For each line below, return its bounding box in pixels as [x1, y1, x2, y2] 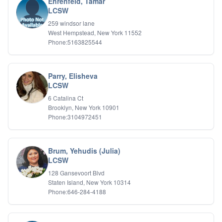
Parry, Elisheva [48, 71, 98, 81]
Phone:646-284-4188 [48, 187, 106, 196]
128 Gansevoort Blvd [48, 168, 105, 177]
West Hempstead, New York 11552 [48, 28, 142, 37]
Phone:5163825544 [48, 38, 102, 46]
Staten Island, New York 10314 [48, 178, 131, 186]
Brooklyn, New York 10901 [48, 103, 119, 111]
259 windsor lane [48, 19, 95, 27]
